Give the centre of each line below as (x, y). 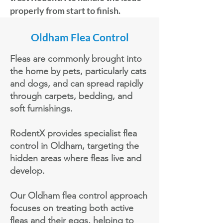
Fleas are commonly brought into (76, 59)
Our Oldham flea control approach (79, 196)
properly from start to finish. (65, 10)
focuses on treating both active (72, 208)
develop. (27, 171)
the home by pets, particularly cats (78, 71)
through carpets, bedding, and (71, 96)
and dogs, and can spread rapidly (76, 84)
